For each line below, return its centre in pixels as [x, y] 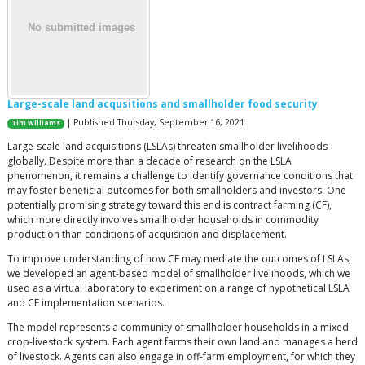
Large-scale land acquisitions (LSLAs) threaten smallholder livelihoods [167, 147]
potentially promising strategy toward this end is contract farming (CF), [169, 205]
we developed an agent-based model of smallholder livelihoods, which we [179, 274]
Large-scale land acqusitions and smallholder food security [163, 104]
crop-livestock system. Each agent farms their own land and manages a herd [182, 342]
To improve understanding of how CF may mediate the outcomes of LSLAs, [179, 259]
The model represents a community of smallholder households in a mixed [178, 328]
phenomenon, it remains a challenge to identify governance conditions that [180, 176]
